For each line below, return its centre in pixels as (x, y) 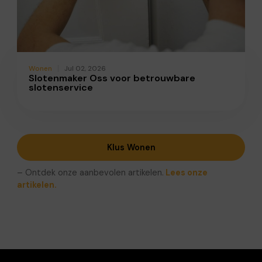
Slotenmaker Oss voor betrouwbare (112, 78)
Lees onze (185, 172)
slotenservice (61, 87)
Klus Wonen (131, 147)
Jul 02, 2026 (85, 68)
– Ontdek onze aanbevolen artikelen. (90, 172)
